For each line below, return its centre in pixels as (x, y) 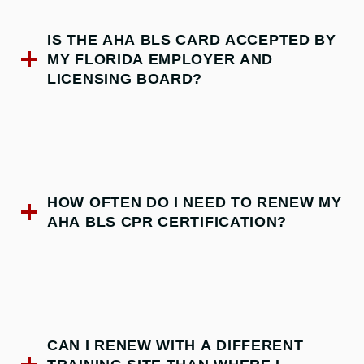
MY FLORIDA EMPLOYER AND (160, 59)
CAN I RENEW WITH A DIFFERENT (175, 345)
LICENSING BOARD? (125, 78)
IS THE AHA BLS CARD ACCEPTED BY (192, 39)
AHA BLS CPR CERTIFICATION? (167, 221)
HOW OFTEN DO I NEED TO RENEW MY (195, 202)
